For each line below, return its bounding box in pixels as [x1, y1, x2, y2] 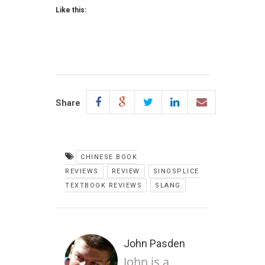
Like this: [56, 6, 86, 15]
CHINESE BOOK [80, 153, 137, 161]
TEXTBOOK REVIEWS [65, 182, 142, 190]
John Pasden [124, 237, 185, 250]
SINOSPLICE [153, 167, 199, 176]
